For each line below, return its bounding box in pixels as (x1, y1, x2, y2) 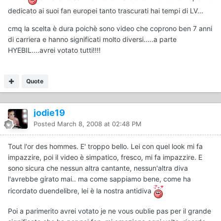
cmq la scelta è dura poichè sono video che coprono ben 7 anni (8, 24, 212, 33)
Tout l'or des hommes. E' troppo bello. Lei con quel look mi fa (8, 142, 203, 150)
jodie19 (34, 107, 65, 118)
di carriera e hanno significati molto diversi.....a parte (8, 35, 177, 43)
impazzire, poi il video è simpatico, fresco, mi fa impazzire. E (8, 152, 202, 161)
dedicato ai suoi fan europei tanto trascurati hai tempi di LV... (8, 6, 203, 15)
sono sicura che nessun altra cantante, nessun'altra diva (8, 163, 188, 172)
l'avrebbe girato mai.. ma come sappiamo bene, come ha (8, 174, 191, 183)
